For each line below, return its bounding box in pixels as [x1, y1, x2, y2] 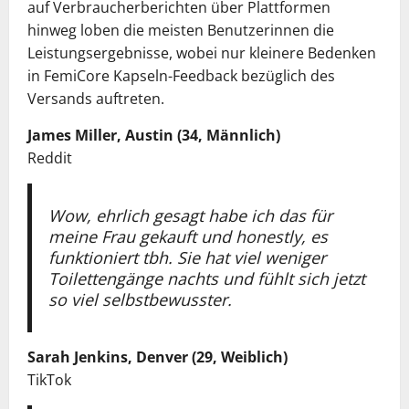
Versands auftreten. [27, 89, 164, 109]
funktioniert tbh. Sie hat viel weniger [47, 246, 326, 268]
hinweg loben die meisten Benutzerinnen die [27, 20, 334, 40]
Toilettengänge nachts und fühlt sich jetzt [47, 267, 365, 289]
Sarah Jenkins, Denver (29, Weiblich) [27, 346, 288, 367]
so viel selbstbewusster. [47, 288, 232, 310]
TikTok [27, 369, 71, 390]
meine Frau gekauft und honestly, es [47, 225, 328, 247]
